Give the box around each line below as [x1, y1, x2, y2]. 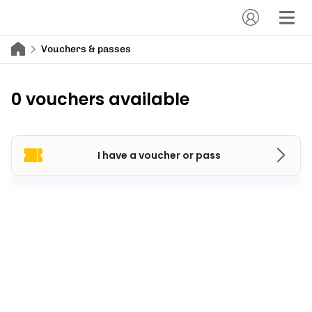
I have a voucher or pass [97, 148, 221, 162]
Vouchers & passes [41, 43, 131, 55]
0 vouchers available [11, 88, 189, 111]
